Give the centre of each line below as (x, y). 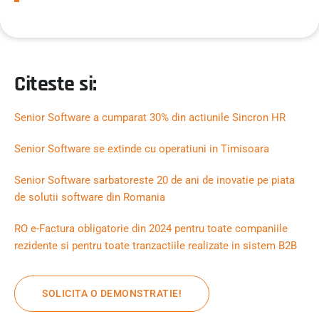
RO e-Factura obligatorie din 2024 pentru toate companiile (151, 229)
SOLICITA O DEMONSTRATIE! (112, 293)
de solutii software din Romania (90, 197)
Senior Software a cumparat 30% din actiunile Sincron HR (150, 117)
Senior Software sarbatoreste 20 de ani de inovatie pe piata (155, 180)
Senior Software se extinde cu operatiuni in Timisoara (142, 149)
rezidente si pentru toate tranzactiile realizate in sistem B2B (156, 246)
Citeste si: (56, 84)
